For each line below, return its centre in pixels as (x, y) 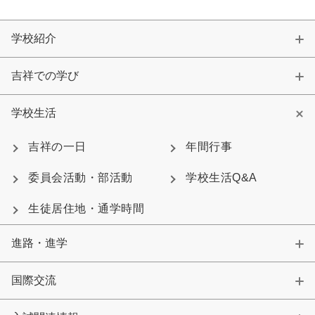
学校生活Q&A (221, 177)
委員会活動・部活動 (81, 177)
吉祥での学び (45, 75)
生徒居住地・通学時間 (86, 208)
